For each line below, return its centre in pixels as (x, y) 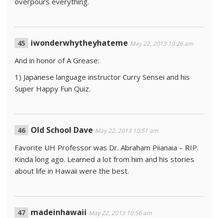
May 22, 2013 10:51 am (127, 131)
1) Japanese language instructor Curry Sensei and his (102, 77)
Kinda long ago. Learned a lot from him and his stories (104, 159)
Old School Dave (62, 130)
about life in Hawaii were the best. (72, 171)
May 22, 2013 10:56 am (120, 213)
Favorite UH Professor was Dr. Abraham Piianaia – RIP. (107, 147)
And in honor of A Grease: (57, 60)
